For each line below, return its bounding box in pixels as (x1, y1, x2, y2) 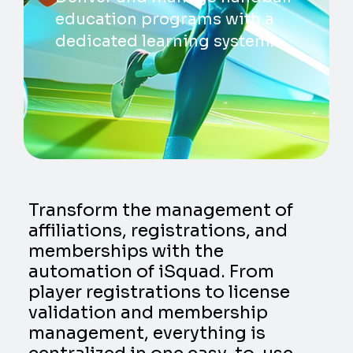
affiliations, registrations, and (28, 220, 288, 242)
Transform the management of (28, 199, 294, 221)
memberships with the (28, 240, 225, 262)
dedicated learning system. (55, 32, 273, 52)
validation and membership (28, 302, 269, 324)
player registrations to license (28, 281, 291, 303)
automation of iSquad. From (28, 261, 275, 283)
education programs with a (55, 9, 274, 30)
